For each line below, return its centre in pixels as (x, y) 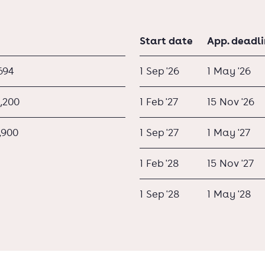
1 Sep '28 (159, 194)
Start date (166, 40)
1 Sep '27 (159, 132)
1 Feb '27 (159, 101)
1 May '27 (229, 132)
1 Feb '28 (159, 163)
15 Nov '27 (230, 163)
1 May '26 (229, 71)
